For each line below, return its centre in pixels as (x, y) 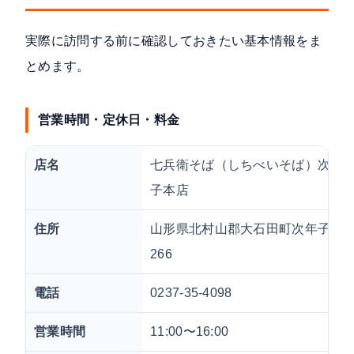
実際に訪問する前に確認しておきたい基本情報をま (173, 41)
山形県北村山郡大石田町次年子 (241, 229)
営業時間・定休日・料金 (109, 120)
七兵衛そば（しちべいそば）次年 (247, 165)
